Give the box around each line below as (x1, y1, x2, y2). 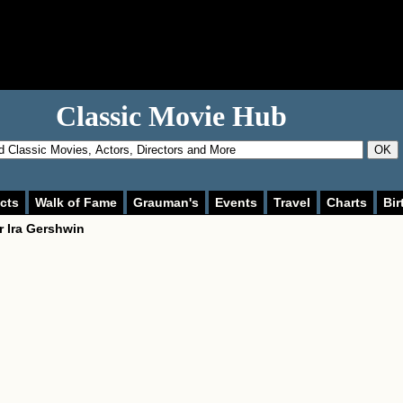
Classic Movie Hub (56, 100, 287, 132)
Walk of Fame (35, 195, 117, 210)
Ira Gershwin (7, 221, 85, 236)
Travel (273, 195, 310, 210)
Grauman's (133, 195, 199, 210)
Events (215, 195, 257, 210)
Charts (327, 195, 367, 210)
